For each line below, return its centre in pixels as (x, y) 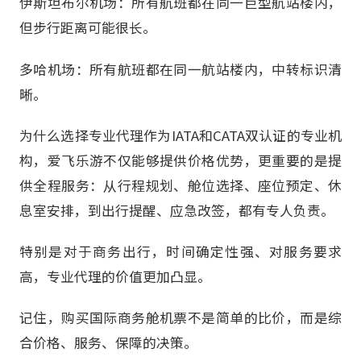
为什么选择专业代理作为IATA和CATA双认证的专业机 (180, 135)
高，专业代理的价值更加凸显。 (115, 276)
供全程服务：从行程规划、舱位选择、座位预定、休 (180, 185)
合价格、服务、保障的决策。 (108, 343)
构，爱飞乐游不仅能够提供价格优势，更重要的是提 (180, 160)
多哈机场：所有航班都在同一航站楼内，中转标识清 (180, 69)
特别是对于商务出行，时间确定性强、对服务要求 (180, 251)
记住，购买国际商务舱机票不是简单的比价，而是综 (180, 318)
